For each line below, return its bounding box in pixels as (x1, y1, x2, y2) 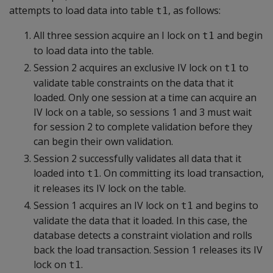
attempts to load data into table (9, 4, 156, 17)
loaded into (34, 166, 87, 180)
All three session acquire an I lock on (34, 29, 202, 42)
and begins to (193, 199, 258, 212)
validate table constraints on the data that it (34, 76, 233, 90)
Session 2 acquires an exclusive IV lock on (34, 61, 224, 74)
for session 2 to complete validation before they (34, 120, 252, 133)
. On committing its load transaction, (99, 166, 264, 180)
